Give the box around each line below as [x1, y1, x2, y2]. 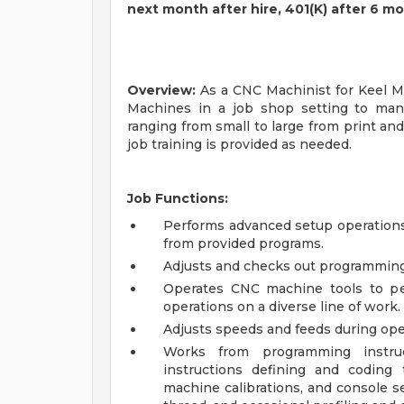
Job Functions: [127, 190, 228, 207]
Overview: [127, 82, 196, 98]
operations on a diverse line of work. [163, 298, 400, 315]
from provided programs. [163, 235, 324, 252]
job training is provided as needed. [127, 136, 352, 152]
